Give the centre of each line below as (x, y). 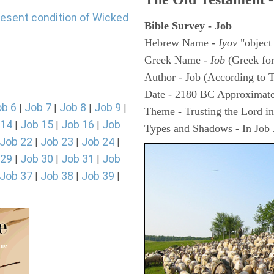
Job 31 (78, 159)
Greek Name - (177, 60)
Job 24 (98, 142)
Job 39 (98, 176)
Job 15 (37, 124)
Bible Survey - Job (188, 26)
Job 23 (57, 142)
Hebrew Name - (181, 43)
